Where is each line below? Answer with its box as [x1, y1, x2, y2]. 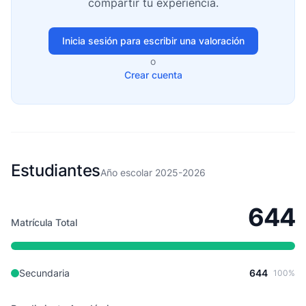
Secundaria [19, 267, 70, 279]
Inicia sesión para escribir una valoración [61, 35, 245, 46]
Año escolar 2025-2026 [100, 167, 206, 178]
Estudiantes [11, 161, 101, 180]
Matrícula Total [11, 217, 77, 228]
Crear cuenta [124, 69, 182, 81]
